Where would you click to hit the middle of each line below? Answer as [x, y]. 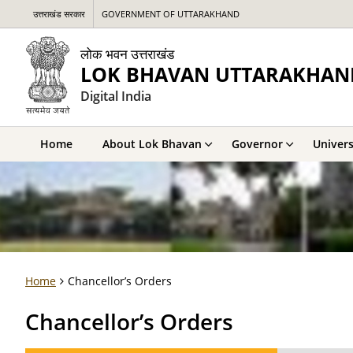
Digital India [116, 96]
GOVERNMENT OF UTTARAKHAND [171, 14]
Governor [257, 144]
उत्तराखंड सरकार [59, 14]
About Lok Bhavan [152, 144]
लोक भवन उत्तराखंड [127, 54]
